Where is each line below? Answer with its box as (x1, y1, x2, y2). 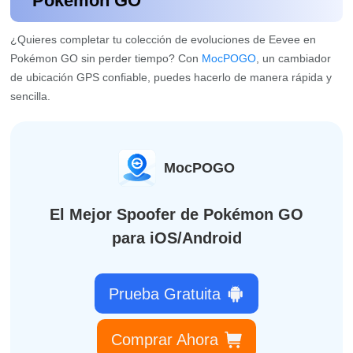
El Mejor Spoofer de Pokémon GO (50, 205, 303, 223)
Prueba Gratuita (108, 284, 221, 303)
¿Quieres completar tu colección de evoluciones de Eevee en (10, 32, 317, 46)
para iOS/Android (111, 229, 242, 247)
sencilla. (10, 89, 51, 102)
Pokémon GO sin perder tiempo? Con (10, 51, 203, 65)
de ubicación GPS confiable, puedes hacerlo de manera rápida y (10, 70, 333, 84)
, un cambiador (256, 51, 332, 65)
